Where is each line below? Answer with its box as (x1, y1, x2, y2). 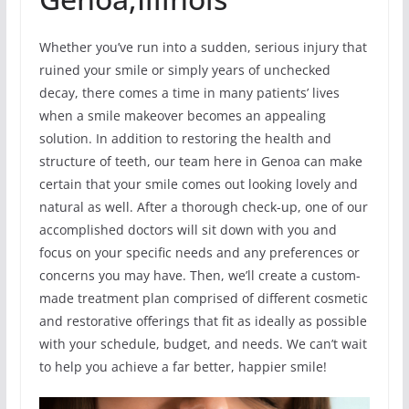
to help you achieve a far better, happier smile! (38, 357, 327, 375)
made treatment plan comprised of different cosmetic (38, 288, 368, 307)
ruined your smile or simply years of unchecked (38, 60, 330, 79)
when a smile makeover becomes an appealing (38, 106, 326, 124)
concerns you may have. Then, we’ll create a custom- (38, 266, 361, 284)
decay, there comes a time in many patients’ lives (38, 83, 340, 101)
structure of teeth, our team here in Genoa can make (38, 152, 362, 170)
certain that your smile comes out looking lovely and (38, 174, 358, 193)
